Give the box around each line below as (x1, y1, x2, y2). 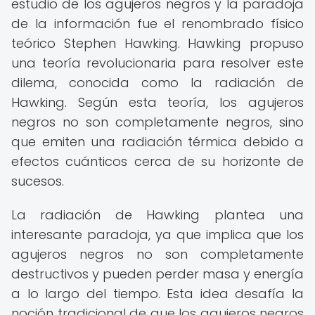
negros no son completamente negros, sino (11, 113, 304, 131)
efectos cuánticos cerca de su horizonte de (11, 153, 304, 170)
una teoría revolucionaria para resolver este (11, 54, 304, 72)
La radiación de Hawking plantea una (11, 206, 304, 224)
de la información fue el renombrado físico (11, 15, 304, 32)
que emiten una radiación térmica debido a (11, 133, 304, 150)
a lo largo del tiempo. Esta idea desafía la (11, 285, 304, 302)
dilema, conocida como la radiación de (11, 74, 304, 91)
